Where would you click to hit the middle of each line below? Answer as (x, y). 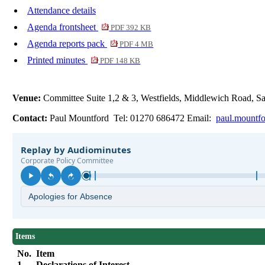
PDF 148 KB (119, 61)
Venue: (28, 98)
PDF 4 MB (136, 45)
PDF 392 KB (130, 28)
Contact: (31, 118)
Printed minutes (57, 60)
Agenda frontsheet (63, 27)
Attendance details (62, 11)
